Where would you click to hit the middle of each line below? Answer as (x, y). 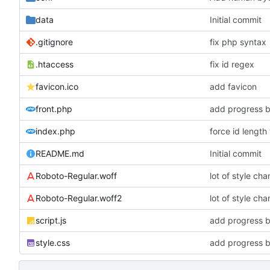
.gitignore (54, 42)
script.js (51, 220)
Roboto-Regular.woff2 (79, 198)
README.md (60, 153)
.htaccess (55, 64)
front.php (54, 108)
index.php (55, 131)
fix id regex (232, 64)
